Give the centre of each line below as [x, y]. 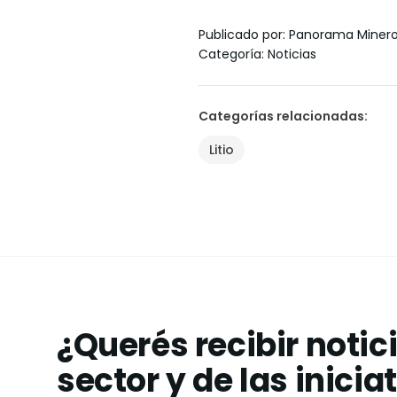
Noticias [292, 54]
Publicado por [241, 35]
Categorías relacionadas [281, 117]
